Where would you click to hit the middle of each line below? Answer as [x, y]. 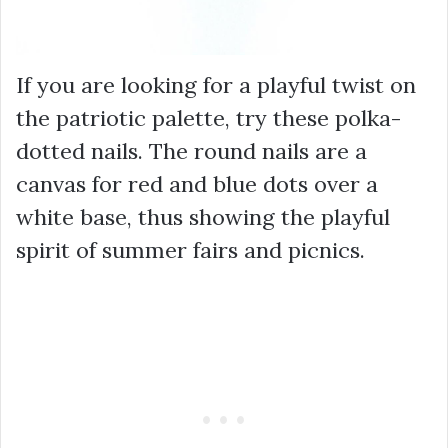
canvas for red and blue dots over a [197, 183]
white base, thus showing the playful [203, 216]
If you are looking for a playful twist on [216, 84]
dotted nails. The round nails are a [191, 150]
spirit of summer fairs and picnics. [190, 249]
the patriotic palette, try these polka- [208, 117]
